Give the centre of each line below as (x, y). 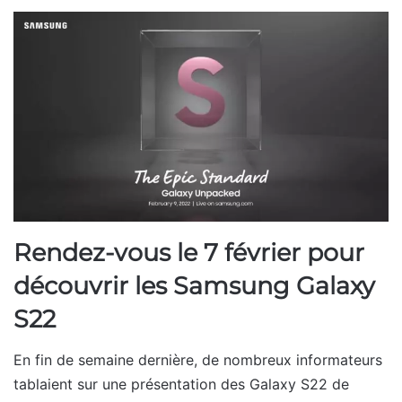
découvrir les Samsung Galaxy (194, 286)
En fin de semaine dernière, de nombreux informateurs (198, 359)
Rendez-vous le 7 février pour (189, 253)
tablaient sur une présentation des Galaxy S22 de (181, 384)
